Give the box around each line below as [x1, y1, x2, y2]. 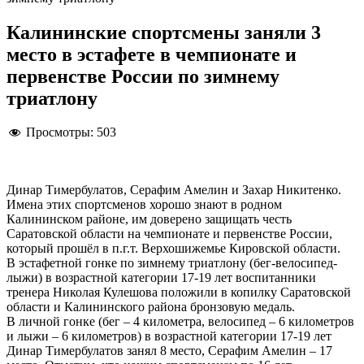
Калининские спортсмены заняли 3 [6, 21, 321, 43]
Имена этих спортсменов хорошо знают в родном [6, 197, 282, 211]
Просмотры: [26, 125, 93, 140]
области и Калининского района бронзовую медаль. [6, 299, 295, 314]
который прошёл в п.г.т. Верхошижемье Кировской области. [6, 240, 340, 255]
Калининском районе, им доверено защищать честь [6, 211, 292, 226]
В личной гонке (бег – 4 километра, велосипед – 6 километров [6, 314, 354, 328]
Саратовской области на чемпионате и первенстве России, [6, 226, 332, 240]
